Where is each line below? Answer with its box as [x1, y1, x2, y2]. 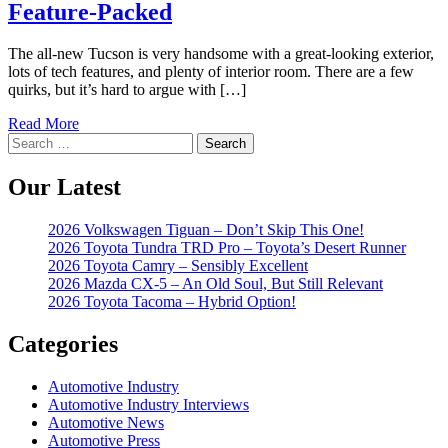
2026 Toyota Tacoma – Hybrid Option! [48, 293, 296, 311]
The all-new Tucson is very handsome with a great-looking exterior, [8, 45, 434, 63]
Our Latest [8, 174, 121, 201]
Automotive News [48, 414, 164, 432]
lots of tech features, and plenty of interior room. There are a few [8, 63, 414, 81]
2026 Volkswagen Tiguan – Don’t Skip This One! [48, 221, 364, 239]
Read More [8, 115, 79, 133]
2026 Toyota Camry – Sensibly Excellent [48, 257, 308, 275]
